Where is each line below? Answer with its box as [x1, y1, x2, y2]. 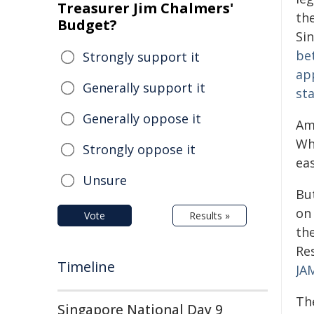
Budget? [57, 15, 117, 34]
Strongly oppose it [83, 141, 196, 158]
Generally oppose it [83, 110, 201, 127]
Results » [189, 209, 230, 222]
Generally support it [83, 79, 205, 96]
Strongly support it [83, 48, 200, 65]
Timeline [57, 257, 115, 276]
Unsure [83, 172, 127, 189]
